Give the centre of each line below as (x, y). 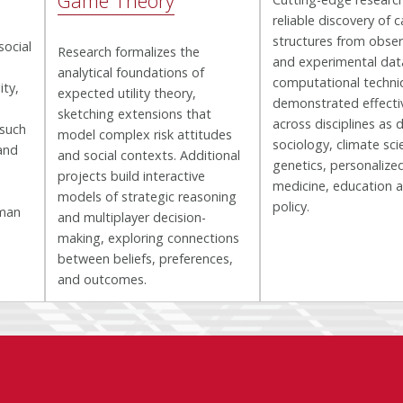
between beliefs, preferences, (146, 258)
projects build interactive (132, 175)
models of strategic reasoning (148, 196)
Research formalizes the (129, 51)
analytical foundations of (131, 72)
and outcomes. (103, 279)
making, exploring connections (149, 237)
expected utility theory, (127, 93)
